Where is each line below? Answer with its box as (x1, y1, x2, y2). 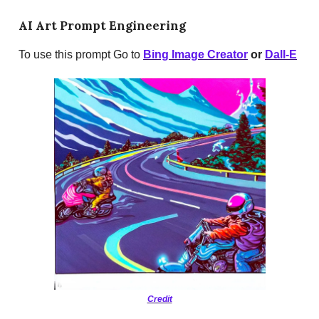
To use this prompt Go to (19, 48, 143, 61)
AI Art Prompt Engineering (19, 18, 186, 34)
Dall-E (265, 48, 297, 61)
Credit (147, 294, 172, 305)
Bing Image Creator (143, 48, 248, 61)
